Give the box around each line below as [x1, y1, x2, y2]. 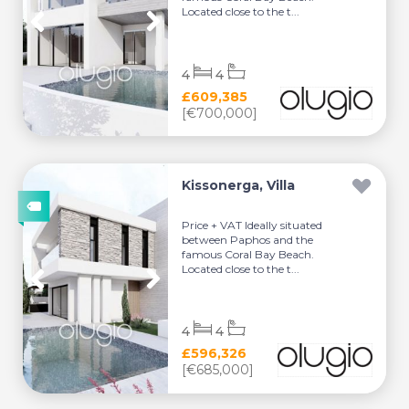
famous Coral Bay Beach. [182, 246, 315, 261]
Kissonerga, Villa [182, 177, 296, 194]
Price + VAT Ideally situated [182, 217, 323, 232]
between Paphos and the [182, 232, 314, 246]
